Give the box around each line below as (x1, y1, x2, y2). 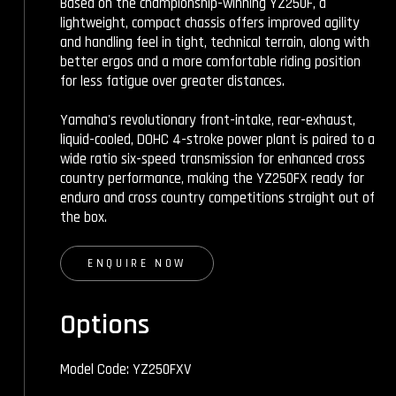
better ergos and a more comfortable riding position (60, 53, 361, 72)
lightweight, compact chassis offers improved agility (60, 14, 360, 33)
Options (60, 307, 149, 343)
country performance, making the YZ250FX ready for (60, 170, 364, 188)
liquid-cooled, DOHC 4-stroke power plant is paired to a (60, 131, 375, 149)
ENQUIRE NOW (88, 256, 187, 270)
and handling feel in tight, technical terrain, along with (60, 34, 369, 52)
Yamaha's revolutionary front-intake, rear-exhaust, (60, 111, 355, 130)
